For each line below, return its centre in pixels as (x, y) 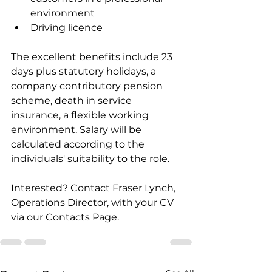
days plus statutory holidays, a (85, 72)
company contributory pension (88, 86)
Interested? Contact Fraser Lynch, (94, 188)
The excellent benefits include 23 (93, 57)
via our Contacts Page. (65, 217)
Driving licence (66, 28)
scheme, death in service (73, 101)
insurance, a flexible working (81, 115)
